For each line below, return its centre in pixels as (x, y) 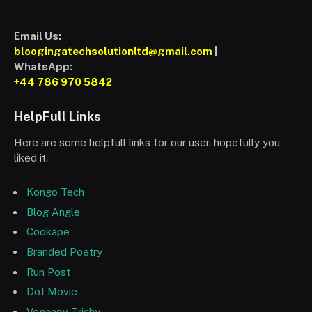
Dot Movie (52, 292)
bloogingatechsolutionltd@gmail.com (113, 52)
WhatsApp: (43, 67)
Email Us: (38, 36)
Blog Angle (53, 212)
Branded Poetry (64, 251)
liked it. (31, 158)
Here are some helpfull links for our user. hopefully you (147, 143)
